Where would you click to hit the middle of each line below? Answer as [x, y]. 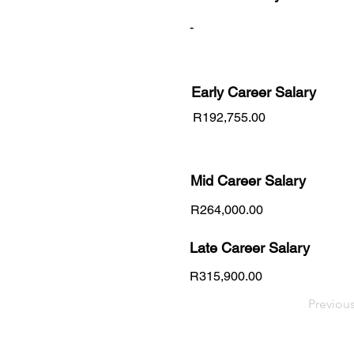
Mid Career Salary [248, 180]
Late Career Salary [250, 247]
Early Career [233, 92]
